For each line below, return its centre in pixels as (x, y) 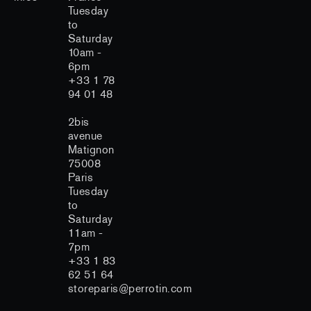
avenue (85, 135)
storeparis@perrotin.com (130, 288)
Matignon (91, 149)
